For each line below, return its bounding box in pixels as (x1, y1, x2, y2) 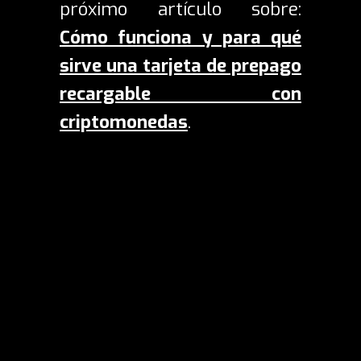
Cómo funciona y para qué (60, 26, 301, 50)
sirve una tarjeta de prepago (60, 54, 301, 78)
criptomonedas (60, 110, 188, 135)
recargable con (60, 82, 301, 106)
